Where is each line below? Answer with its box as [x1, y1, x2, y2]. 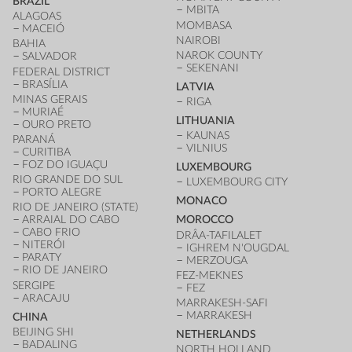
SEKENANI [185, 61, 239, 74]
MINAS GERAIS [12, 93, 87, 105]
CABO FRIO [22, 226, 81, 239]
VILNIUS [185, 142, 227, 155]
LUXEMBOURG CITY [185, 176, 288, 189]
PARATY [22, 251, 62, 264]
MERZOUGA [185, 254, 247, 266]
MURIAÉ [22, 105, 64, 118]
